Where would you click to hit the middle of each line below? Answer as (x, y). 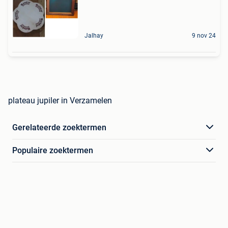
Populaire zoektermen (53, 150)
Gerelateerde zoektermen (59, 127)
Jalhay (94, 35)
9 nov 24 (204, 35)
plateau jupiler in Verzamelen (60, 100)
